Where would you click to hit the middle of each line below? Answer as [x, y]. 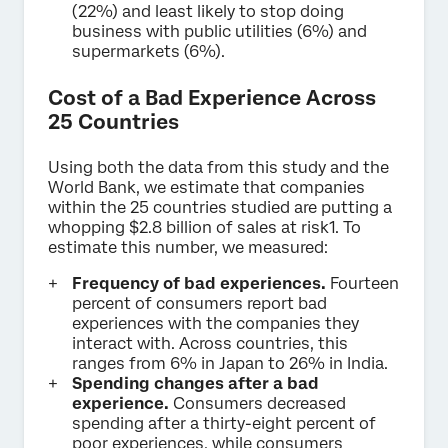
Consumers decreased [259, 404]
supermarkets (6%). [148, 52]
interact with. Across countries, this [210, 344]
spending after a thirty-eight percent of [224, 424]
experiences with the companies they [215, 324]
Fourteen [364, 284]
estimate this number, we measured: [188, 248]
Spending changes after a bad [195, 384]
